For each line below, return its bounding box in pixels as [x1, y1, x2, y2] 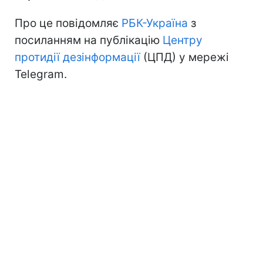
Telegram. [15, 67, 67, 81]
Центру [163, 33, 203, 47]
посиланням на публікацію [15, 33, 163, 47]
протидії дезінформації [15, 50, 140, 64]
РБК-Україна [122, 16, 188, 30]
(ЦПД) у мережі [140, 50, 229, 64]
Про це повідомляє [15, 16, 122, 30]
